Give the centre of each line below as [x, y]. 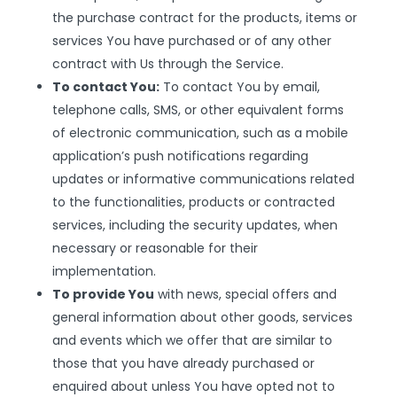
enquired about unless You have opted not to [193, 386]
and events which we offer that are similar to [192, 340]
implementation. [104, 271]
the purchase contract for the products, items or [204, 18]
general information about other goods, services [202, 317]
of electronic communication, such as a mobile [200, 133]
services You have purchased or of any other [191, 41]
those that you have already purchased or [183, 363]
